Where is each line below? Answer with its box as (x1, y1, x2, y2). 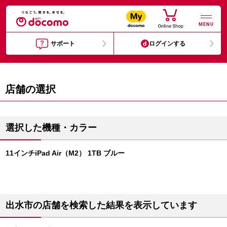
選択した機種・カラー (6, 123, 97, 133)
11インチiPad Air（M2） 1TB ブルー (6, 149, 125, 157)
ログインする (149, 40, 186, 47)
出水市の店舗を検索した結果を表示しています (6, 200, 197, 210)
